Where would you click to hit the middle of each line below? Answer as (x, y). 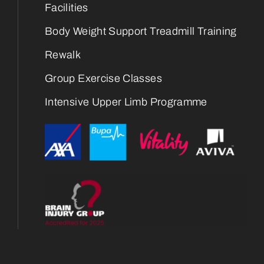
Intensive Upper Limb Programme (126, 102)
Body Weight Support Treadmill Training (141, 31)
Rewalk (63, 55)
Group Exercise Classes (103, 78)
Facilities (67, 7)
